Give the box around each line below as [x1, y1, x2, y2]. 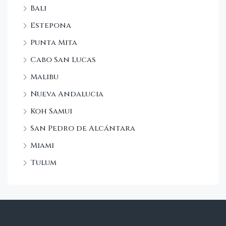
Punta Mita [30, 37, 77, 48]
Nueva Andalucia [30, 88, 103, 99]
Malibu [30, 71, 59, 82]
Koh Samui [30, 105, 72, 117]
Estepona [30, 20, 71, 31]
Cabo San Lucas [30, 54, 96, 65]
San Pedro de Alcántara [30, 123, 135, 134]
